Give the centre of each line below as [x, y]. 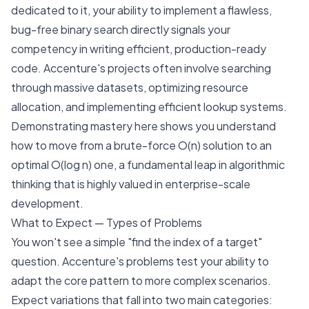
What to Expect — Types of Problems [107, 222]
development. [47, 203]
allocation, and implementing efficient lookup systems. [149, 107]
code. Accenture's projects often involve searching [141, 68]
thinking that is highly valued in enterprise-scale [131, 184]
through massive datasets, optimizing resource [130, 87]
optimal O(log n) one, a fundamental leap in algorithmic [148, 165]
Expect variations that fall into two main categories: [142, 300]
